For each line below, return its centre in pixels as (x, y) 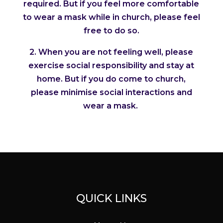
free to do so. (111, 31)
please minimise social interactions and (111, 93)
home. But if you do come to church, (111, 79)
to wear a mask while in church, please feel (111, 17)
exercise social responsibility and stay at (111, 66)
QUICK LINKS (111, 199)
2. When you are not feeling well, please (111, 52)
